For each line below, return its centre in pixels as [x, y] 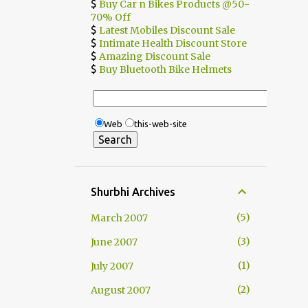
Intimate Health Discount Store [173, 43]
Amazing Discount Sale [155, 56]
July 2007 [112, 266]
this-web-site [161, 124]
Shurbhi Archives [133, 192]
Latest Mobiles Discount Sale [167, 30]
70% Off [111, 17]
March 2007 [119, 218]
